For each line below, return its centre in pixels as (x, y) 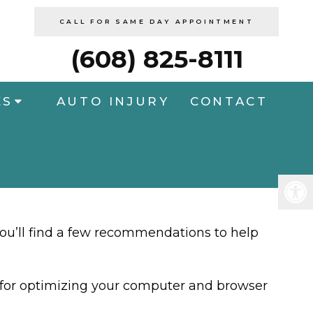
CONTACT (229, 101)
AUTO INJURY (113, 101)
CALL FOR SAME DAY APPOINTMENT (156, 21)
